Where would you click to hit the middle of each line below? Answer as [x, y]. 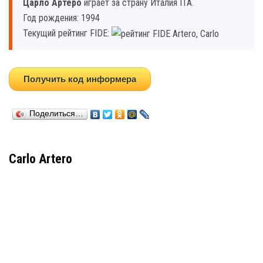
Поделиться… [56, 113]
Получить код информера [80, 79]
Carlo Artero [41, 159]
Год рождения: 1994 [61, 18]
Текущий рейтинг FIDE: [67, 33]
